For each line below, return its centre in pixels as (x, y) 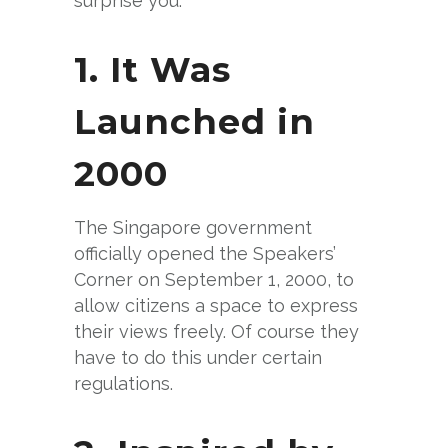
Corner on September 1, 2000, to (214, 279)
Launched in (194, 121)
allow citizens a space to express (216, 305)
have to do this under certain (198, 357)
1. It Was (152, 69)
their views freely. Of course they (219, 331)
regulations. (123, 383)
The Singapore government (193, 227)
